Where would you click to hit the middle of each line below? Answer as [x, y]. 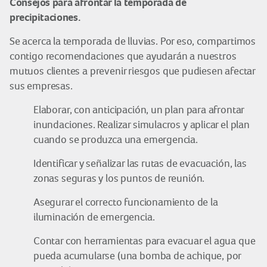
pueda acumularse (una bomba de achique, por [137, 256]
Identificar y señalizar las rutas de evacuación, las [140, 163]
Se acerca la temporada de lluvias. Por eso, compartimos [133, 41]
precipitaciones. [45, 17]
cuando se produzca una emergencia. [116, 139]
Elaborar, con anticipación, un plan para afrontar [139, 110]
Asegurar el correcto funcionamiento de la [126, 202]
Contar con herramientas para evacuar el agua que [145, 241]
